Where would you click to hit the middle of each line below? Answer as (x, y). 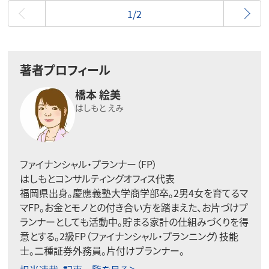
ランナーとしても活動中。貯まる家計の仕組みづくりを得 (134, 222)
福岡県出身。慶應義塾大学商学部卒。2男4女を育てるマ (134, 193)
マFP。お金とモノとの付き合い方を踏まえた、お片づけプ (134, 207)
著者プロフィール (65, 70)
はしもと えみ (99, 108)
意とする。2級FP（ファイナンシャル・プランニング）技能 (129, 236)
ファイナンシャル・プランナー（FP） (88, 164)
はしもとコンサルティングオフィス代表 (97, 179)
